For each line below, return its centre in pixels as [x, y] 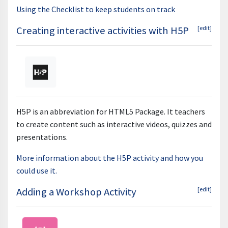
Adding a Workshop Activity [76, 192]
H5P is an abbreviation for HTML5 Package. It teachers [111, 112]
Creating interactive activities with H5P [103, 31]
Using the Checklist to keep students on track [96, 9]
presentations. [42, 137]
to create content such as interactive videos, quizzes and [114, 124]
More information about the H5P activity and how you [110, 158]
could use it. [37, 171]
